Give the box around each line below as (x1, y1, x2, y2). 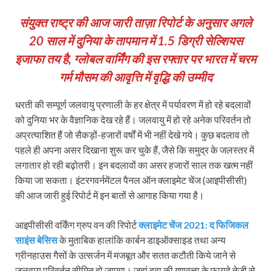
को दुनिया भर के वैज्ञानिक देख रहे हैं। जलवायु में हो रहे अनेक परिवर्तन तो (15, 113, 251, 125)
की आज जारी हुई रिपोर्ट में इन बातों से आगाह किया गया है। (15, 189, 204, 201)
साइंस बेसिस (15, 233, 57, 246)
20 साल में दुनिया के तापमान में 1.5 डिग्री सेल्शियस (28, 33, 243, 48)
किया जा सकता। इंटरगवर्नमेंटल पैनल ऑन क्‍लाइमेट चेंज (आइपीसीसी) (15, 174, 247, 186)
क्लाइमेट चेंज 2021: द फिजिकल (139, 218, 249, 230)
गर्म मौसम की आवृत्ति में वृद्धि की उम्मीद (59, 69, 212, 84)
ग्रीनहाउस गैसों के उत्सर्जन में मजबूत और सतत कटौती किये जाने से (15, 249, 236, 261)
